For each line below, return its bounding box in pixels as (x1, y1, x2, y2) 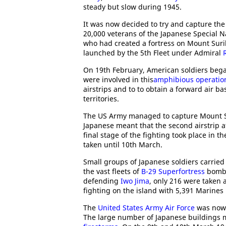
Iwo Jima (121, 176, 149, 186)
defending (83, 176, 121, 186)
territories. (83, 94, 119, 103)
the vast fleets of (83, 166, 141, 176)
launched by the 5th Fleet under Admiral (83, 48, 223, 58)
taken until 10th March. (83, 140, 162, 149)
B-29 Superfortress (141, 166, 205, 176)
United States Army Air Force (98, 203, 195, 212)
